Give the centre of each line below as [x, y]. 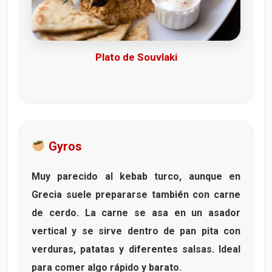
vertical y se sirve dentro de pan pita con [136, 231]
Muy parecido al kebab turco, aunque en [136, 177]
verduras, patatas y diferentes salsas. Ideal [136, 250]
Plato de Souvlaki [136, 57]
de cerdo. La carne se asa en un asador [136, 213]
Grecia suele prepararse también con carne [136, 195]
